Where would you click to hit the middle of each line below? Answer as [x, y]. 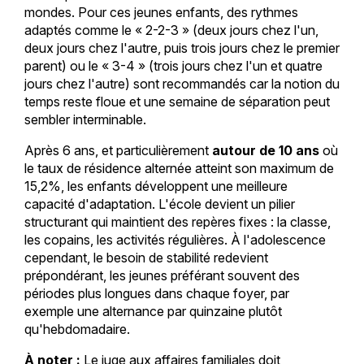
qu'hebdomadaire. [77, 329]
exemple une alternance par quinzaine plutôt [153, 311]
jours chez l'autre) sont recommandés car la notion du [182, 83]
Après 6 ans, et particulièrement [118, 150]
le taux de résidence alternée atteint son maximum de [179, 168]
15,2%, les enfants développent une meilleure [156, 186]
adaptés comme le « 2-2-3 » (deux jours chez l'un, [171, 30]
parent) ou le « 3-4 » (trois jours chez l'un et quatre [173, 65]
